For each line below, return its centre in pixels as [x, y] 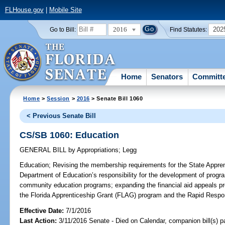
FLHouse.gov [24, 10]
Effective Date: [43, 210]
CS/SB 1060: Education [70, 135]
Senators [167, 76]
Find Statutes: [189, 29]
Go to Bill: [63, 29]
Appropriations [97, 150]
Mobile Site [65, 10]
